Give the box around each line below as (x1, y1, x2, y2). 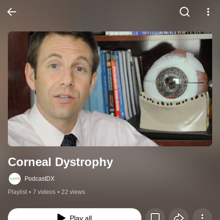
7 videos (33, 189, 55, 196)
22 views (61, 189, 85, 196)
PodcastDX (25, 175, 55, 183)
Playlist (8, 189, 27, 196)
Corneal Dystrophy (8, 155, 113, 169)
